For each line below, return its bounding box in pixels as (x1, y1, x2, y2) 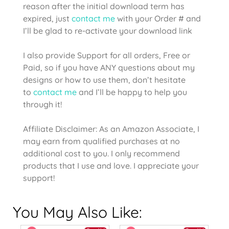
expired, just (23, 13, 72, 24)
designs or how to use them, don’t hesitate (23, 75, 186, 85)
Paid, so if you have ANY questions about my (23, 62, 195, 73)
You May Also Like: (13, 202, 142, 222)
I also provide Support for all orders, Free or (23, 50, 190, 61)
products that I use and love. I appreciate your (23, 161, 199, 171)
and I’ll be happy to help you (77, 87, 187, 98)
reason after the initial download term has (23, 1, 185, 12)
